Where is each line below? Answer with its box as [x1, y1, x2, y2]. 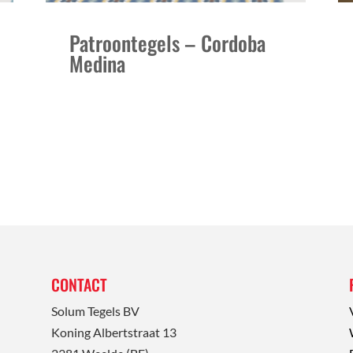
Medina [69, 47, 125, 79]
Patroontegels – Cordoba [69, 27, 266, 58]
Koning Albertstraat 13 [50, 324, 176, 340]
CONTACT [50, 272, 107, 296]
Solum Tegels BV [50, 303, 139, 318]
